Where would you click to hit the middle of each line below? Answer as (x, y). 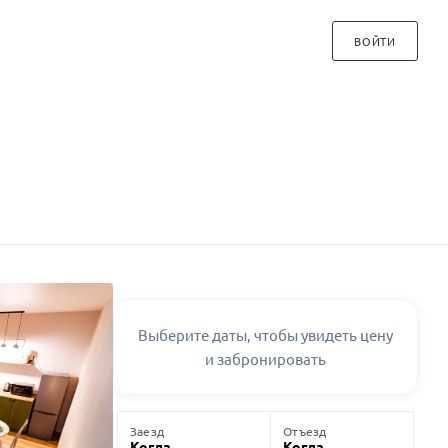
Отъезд (305, 430)
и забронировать (265, 358)
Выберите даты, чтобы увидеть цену (265, 334)
